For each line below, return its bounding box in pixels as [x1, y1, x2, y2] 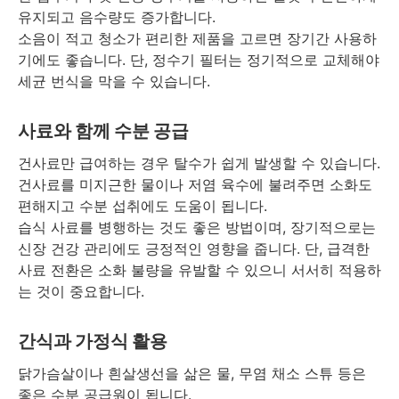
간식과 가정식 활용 [18, 330, 167, 353]
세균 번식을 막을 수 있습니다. [18, 72, 210, 91]
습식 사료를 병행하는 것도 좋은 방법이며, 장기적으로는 [18, 218, 376, 237]
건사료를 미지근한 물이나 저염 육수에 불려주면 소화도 [18, 175, 372, 194]
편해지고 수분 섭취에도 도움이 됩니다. [18, 197, 267, 216]
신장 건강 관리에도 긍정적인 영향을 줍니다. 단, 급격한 [18, 240, 370, 258]
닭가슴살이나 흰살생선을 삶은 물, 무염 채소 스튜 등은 [18, 364, 366, 383]
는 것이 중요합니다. [18, 282, 144, 301]
